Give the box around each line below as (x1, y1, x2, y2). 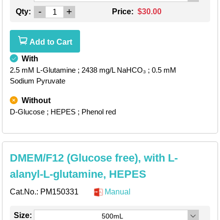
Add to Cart (27, 38, 72, 47)
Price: (112, 7, 136, 16)
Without (22, 96, 51, 105)
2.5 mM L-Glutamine (10, 66, 76, 75)
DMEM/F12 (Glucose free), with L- (10, 152, 178, 165)
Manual (104, 188, 131, 196)
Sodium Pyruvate (10, 77, 65, 85)
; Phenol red (78, 108, 116, 116)
